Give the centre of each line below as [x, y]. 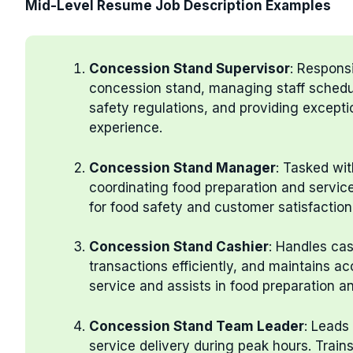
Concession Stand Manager [182, 167]
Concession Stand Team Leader [197, 326]
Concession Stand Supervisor [190, 69]
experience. [126, 128]
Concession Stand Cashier [179, 247]
